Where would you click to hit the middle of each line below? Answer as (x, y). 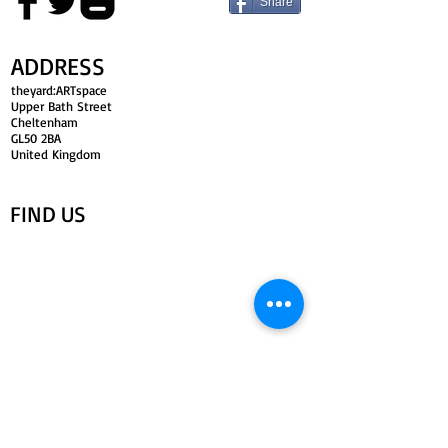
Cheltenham (44, 122)
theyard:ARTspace (59, 90)
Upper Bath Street (61, 106)
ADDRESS (58, 66)
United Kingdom (56, 154)
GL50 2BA (36, 138)
